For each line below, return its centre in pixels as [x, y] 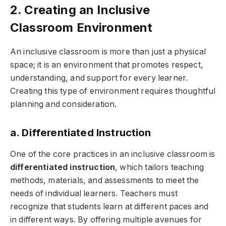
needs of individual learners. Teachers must [94, 193]
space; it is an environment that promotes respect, [107, 65]
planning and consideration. [64, 104]
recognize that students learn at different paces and [109, 206]
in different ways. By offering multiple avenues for [106, 219]
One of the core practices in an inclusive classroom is [113, 154]
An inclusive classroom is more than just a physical [108, 51]
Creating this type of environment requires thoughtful [113, 91]
